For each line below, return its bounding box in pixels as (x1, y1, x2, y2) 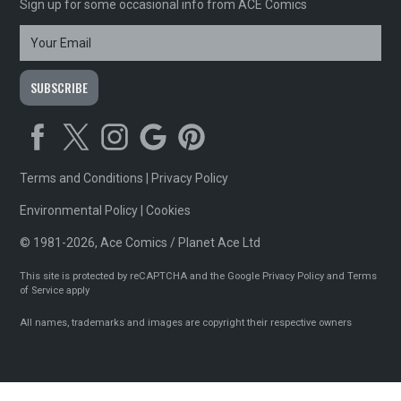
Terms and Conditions (20, 171, 144, 186)
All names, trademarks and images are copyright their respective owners (20, 317, 353, 329)
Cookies (146, 203, 192, 218)
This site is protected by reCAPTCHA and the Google (20, 270, 263, 283)
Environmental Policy (20, 203, 139, 218)
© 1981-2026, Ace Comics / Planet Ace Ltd (20, 235, 261, 251)
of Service (20, 285, 64, 297)
